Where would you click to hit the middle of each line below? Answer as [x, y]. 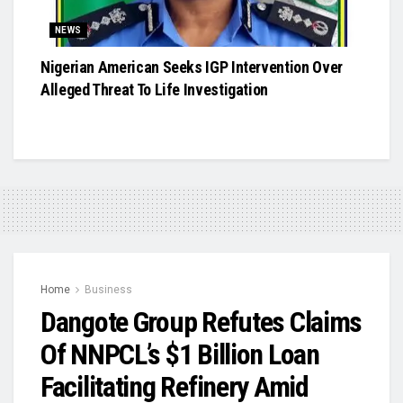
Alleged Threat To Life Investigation [155, 90]
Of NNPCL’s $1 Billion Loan [180, 355]
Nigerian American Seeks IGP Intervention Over [192, 67]
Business [108, 290]
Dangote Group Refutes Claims [201, 322]
